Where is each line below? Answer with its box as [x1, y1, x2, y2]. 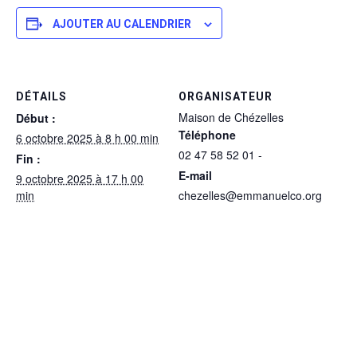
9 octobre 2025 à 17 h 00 [16, 171, 143, 187]
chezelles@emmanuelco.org [178, 187, 322, 204]
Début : [16, 110, 56, 127]
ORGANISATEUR [178, 90, 273, 104]
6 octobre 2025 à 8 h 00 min [16, 130, 159, 147]
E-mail [178, 167, 212, 184]
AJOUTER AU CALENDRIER [53, 18, 191, 31]
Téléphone [178, 127, 236, 143]
